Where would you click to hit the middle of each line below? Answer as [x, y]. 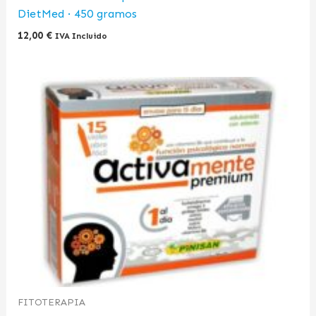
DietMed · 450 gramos [78, 14]
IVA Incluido [81, 36]
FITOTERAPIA [52, 302]
